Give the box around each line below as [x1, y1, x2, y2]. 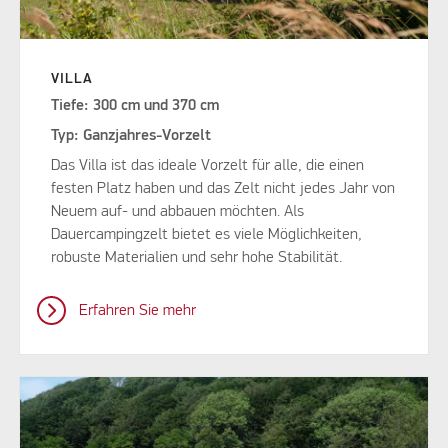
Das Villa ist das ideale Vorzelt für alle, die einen [51, 157, 365, 174]
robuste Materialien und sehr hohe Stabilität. [51, 249, 347, 266]
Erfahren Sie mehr [78, 302, 196, 319]
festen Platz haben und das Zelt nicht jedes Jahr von [51, 180, 396, 197]
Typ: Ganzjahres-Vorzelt [51, 127, 212, 144]
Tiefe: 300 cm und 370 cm [51, 97, 220, 114]
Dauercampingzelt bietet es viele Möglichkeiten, [51, 226, 363, 243]
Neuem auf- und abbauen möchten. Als [51, 203, 305, 220]
